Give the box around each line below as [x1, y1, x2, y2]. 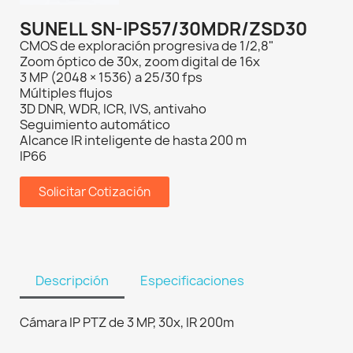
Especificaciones [140, 271, 244, 289]
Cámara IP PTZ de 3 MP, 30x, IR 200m [20, 313, 234, 331]
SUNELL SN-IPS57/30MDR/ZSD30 [20, 17, 307, 41]
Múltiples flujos [20, 84, 113, 102]
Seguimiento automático [20, 115, 170, 133]
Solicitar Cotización [39, 183, 150, 200]
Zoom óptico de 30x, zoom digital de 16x [20, 52, 260, 70]
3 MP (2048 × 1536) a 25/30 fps [20, 68, 203, 86]
